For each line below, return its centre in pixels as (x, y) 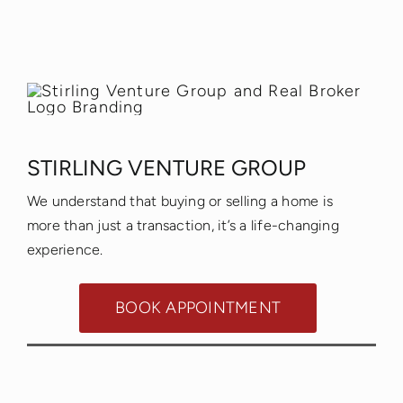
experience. (65, 250)
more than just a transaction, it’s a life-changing (183, 226)
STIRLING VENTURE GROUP (166, 168)
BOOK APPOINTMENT (198, 308)
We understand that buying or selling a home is (180, 201)
